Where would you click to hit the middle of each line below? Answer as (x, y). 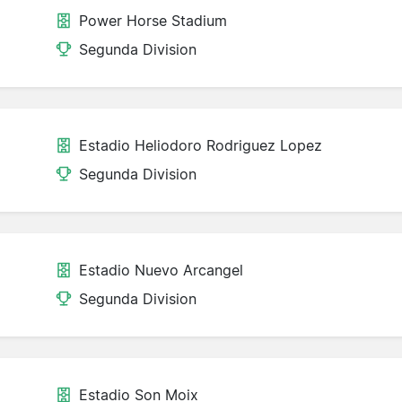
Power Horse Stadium (153, 21)
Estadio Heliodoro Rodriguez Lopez (201, 146)
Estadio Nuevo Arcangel (161, 271)
